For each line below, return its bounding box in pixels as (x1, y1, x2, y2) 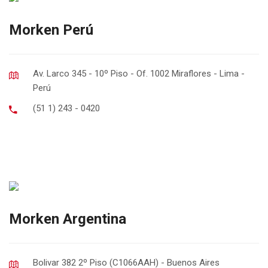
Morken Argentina (9, 211, 126, 227)
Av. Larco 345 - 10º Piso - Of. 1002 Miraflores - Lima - (33, 68, 245, 79)
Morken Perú (9, 22, 93, 38)
